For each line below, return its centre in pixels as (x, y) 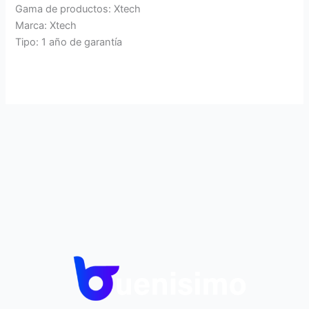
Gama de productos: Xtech (78, 9)
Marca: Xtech (46, 26)
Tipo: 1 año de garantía (69, 42)
